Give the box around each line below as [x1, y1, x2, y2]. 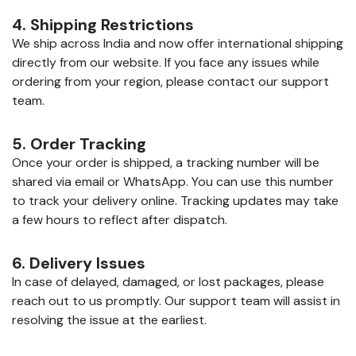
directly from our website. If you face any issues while [12, 53, 319, 71]
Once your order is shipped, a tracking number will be [12, 153, 319, 171]
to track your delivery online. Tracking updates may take [12, 192, 339, 209]
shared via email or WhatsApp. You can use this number [12, 172, 334, 190]
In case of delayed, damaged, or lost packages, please [12, 273, 324, 290]
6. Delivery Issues [12, 252, 145, 273]
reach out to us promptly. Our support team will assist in [12, 292, 340, 309]
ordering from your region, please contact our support [12, 72, 329, 90]
